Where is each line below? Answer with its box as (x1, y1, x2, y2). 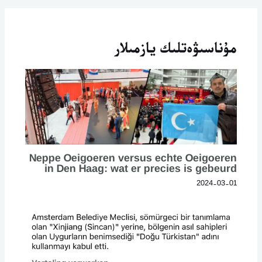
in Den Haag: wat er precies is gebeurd (44, 162, 237, 175)
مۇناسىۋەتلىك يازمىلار (115, 38, 237, 57)
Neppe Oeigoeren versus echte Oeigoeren (29, 151, 237, 164)
